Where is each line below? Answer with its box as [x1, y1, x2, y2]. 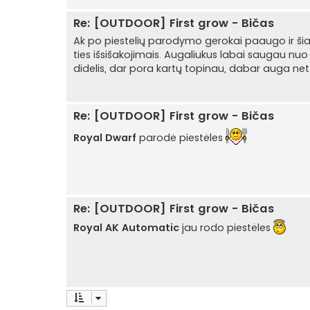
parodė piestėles [136, 130, 226, 145]
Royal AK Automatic [73, 220, 179, 235]
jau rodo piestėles [179, 220, 273, 235]
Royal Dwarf [73, 130, 136, 145]
